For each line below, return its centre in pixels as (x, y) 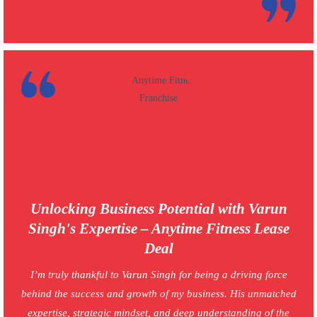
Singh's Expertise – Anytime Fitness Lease (158, 229)
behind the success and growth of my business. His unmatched (158, 294)
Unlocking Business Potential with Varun (158, 209)
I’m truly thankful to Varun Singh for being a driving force (158, 275)
